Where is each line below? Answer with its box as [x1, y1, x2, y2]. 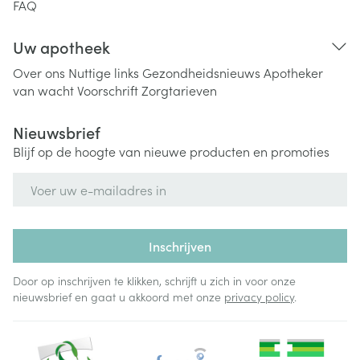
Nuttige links [68, 63, 139, 81]
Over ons [13, 63, 65, 81]
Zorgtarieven [141, 81, 217, 99]
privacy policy [224, 288, 294, 305]
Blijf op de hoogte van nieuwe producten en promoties [13, 142, 329, 160]
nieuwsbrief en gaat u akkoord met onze [13, 288, 224, 305]
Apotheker [264, 63, 323, 81]
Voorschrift [77, 81, 138, 99]
